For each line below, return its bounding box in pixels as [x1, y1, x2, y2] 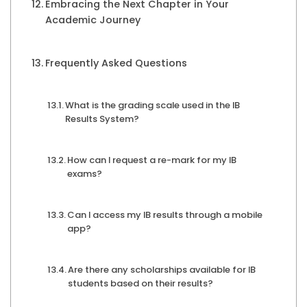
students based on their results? [68, 277, 214, 291]
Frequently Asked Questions [45, 56, 187, 71]
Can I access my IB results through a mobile [67, 208, 263, 222]
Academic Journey [45, 13, 140, 27]
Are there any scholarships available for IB [68, 263, 256, 277]
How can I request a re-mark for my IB [67, 153, 237, 167]
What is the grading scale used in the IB [65, 99, 241, 112]
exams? [67, 167, 103, 181]
